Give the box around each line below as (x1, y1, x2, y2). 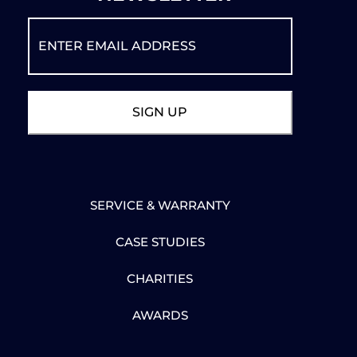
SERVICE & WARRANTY (89, 198, 230, 214)
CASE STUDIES (115, 234, 205, 250)
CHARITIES (127, 271, 194, 287)
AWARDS (131, 308, 188, 324)
